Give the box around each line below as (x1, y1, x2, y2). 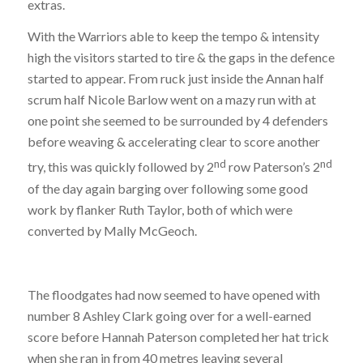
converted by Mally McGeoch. (27, 222, 197, 238)
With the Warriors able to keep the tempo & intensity (27, 28, 319, 45)
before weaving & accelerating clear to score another (27, 134, 320, 150)
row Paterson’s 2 (225, 159, 320, 175)
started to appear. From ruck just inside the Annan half (27, 70, 324, 87)
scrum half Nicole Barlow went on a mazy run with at (27, 92, 316, 108)
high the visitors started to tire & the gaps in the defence (27, 49, 335, 66)
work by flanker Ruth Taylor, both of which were (27, 201, 293, 217)
